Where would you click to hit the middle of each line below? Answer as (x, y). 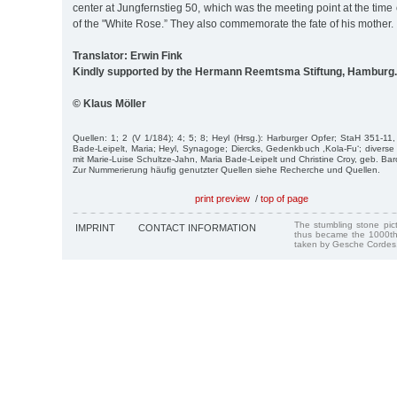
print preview (222, 198)
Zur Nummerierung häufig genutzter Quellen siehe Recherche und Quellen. (226, 169)
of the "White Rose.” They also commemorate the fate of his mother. (233, 23)
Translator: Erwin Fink (128, 55)
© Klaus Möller (109, 103)
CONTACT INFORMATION (197, 227)
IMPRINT (95, 227)
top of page (284, 198)
